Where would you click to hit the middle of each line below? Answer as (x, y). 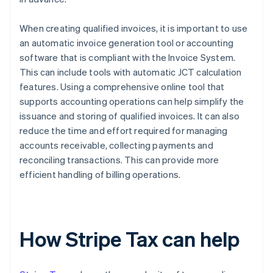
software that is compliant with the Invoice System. (128, 58)
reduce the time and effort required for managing (124, 131)
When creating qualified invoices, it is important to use (134, 28)
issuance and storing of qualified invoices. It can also (130, 116)
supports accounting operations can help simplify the (132, 101)
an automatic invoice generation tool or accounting (127, 43)
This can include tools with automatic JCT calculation (131, 72)
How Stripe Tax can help (129, 239)
